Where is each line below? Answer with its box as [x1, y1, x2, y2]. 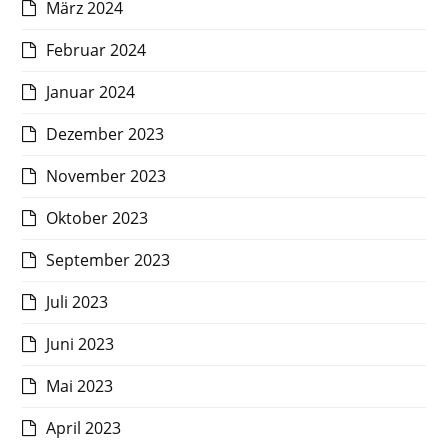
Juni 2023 [46, 333, 115, 356]
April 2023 [46, 417, 122, 440]
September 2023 [46, 249, 171, 272]
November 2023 [46, 165, 167, 188]
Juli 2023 [46, 291, 109, 314]
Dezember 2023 [46, 123, 165, 146]
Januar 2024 [46, 81, 136, 104]
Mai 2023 [46, 375, 114, 398]
